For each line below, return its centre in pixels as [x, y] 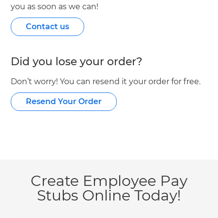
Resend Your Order [64, 101]
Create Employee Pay [109, 181]
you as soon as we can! [55, 7]
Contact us [48, 27]
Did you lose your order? [77, 62]
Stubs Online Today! [109, 196]
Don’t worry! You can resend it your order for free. [106, 82]
